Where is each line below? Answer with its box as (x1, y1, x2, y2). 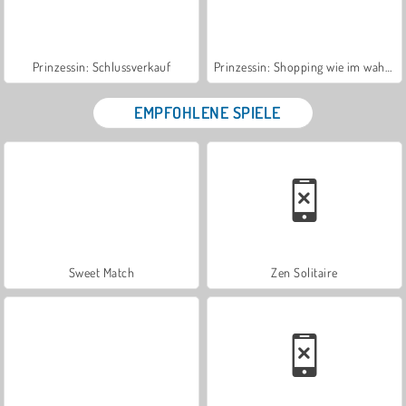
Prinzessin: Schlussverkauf (32, 58, 171, 74)
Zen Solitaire (271, 264, 338, 280)
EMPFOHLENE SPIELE (134, 101, 281, 122)
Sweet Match (68, 264, 135, 280)
